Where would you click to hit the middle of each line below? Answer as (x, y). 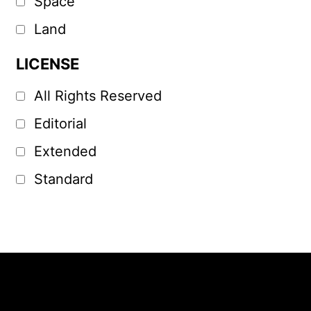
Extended (65, 152)
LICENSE (47, 64)
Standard (63, 179)
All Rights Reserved (98, 96)
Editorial (60, 124)
